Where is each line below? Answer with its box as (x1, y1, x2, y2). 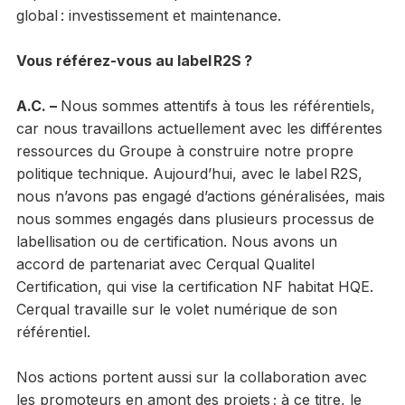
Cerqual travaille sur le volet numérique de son (15, 299, 337, 318)
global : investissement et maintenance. (15, 5, 281, 24)
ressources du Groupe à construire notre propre (15, 141, 353, 160)
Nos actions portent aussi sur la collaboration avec (15, 367, 367, 386)
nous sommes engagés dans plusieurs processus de (15, 209, 374, 228)
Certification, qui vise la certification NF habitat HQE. (15, 277, 373, 296)
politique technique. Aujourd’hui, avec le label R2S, (15, 164, 363, 183)
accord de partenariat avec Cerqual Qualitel (15, 254, 315, 273)
